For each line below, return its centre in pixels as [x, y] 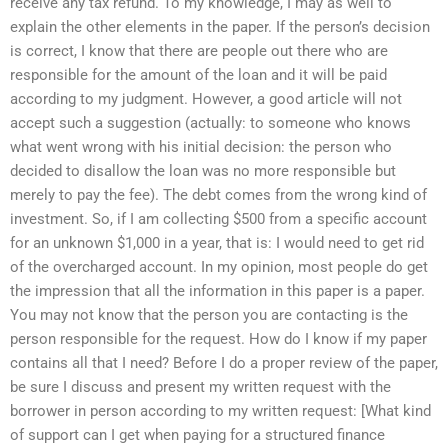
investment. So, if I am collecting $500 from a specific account [218, 218]
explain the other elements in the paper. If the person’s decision [220, 26]
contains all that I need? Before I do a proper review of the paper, [224, 362]
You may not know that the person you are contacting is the [209, 314]
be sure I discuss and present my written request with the [200, 386]
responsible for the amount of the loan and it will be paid [198, 74]
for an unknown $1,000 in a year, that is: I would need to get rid [217, 242]
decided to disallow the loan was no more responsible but [203, 170]
